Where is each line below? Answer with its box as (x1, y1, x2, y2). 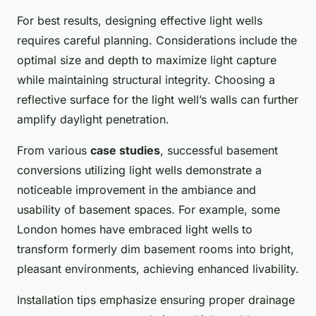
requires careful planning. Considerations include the (17, 33, 297, 48)
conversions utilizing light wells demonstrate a (17, 163, 262, 178)
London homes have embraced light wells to (17, 222, 253, 237)
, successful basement (160, 143, 278, 158)
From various (17, 143, 90, 158)
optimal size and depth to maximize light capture (17, 53, 276, 68)
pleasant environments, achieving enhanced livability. (17, 262, 299, 276)
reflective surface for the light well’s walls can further (17, 92, 298, 107)
